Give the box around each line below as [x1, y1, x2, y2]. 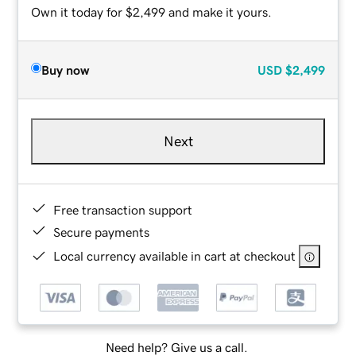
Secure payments [53, 225, 150, 238]
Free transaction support [53, 203, 193, 216]
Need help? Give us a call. [105, 341, 248, 354]
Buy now [41, 63, 90, 76]
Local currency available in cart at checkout [53, 249, 296, 262]
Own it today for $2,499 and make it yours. [31, 5, 273, 18]
